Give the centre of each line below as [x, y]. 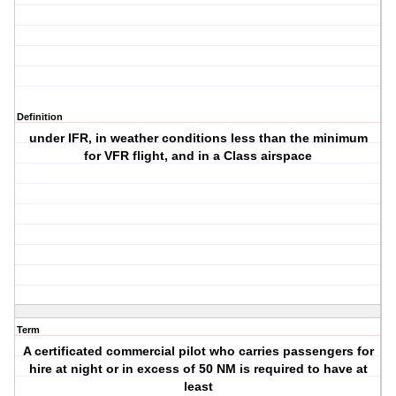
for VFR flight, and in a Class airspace [198, 156]
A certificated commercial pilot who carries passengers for [198, 351]
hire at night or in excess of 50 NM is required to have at [198, 369]
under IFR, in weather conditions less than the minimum [198, 138]
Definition [40, 117]
